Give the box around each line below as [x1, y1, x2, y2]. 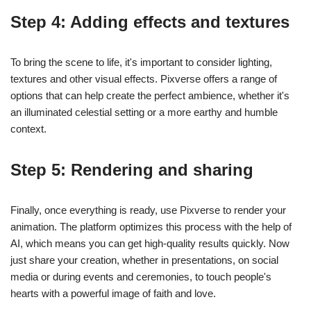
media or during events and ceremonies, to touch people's [10, 271, 271, 283]
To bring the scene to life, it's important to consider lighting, [10, 56, 272, 69]
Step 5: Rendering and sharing [10, 160, 253, 180]
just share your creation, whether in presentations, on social [10, 254, 278, 267]
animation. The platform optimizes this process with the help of [10, 221, 292, 233]
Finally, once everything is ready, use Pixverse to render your [10, 204, 286, 217]
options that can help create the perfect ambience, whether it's [10, 90, 289, 102]
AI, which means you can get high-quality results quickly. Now [10, 237, 289, 250]
